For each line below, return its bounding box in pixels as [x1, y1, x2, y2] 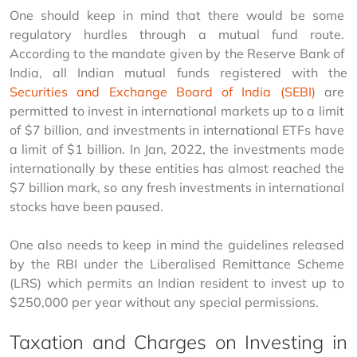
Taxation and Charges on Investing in [10, 330, 347, 355]
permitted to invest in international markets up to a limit [10, 103, 347, 120]
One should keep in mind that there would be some [10, 7, 347, 24]
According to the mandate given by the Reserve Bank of [10, 45, 347, 62]
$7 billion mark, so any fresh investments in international [10, 179, 347, 196]
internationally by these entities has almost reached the [10, 160, 347, 177]
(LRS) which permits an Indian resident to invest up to [10, 275, 347, 292]
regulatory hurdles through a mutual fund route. [10, 26, 347, 43]
